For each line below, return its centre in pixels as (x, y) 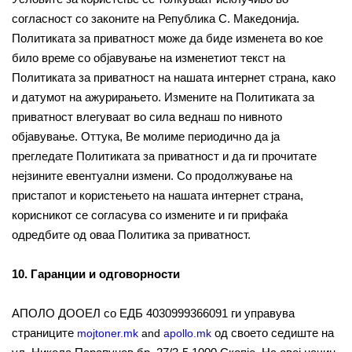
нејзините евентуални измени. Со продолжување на (152, 176)
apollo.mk (187, 333)
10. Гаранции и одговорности (96, 274)
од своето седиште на (273, 333)
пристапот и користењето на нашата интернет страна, (158, 195)
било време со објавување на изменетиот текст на (148, 58)
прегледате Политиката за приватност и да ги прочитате (164, 156)
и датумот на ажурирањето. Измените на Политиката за (163, 97)
